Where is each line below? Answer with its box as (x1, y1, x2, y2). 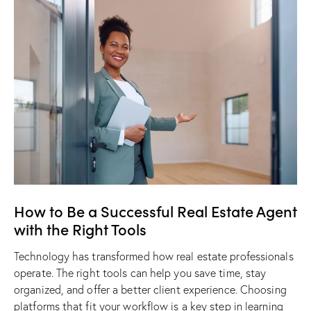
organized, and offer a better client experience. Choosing (14, 283, 287, 297)
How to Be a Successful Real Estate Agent (14, 200, 297, 222)
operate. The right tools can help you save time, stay (14, 266, 267, 280)
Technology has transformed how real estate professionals (14, 249, 294, 264)
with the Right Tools (14, 218, 146, 240)
